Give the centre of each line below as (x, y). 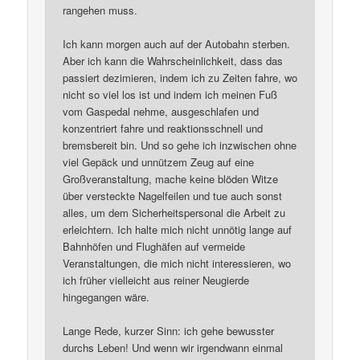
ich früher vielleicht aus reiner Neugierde (156, 280)
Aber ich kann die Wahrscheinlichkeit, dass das (173, 61)
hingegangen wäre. (106, 297)
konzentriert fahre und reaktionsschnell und (163, 129)
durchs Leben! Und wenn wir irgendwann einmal (173, 348)
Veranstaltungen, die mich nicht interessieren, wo (177, 264)
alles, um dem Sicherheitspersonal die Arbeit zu (174, 213)
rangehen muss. (100, 10)
